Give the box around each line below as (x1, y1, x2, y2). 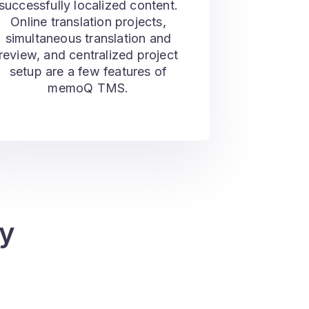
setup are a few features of (9, 64, 168, 79)
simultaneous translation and (5, 31, 172, 46)
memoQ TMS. (48, 81, 129, 95)
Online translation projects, (10, 14, 166, 29)
